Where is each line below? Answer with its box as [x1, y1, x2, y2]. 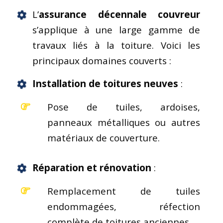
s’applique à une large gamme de [32, 23, 201, 36]
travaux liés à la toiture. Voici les [32, 38, 201, 52]
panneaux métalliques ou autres [47, 115, 201, 128]
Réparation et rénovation [32, 161, 151, 174]
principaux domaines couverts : [32, 54, 171, 67]
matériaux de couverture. [47, 131, 160, 144]
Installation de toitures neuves [32, 77, 178, 90]
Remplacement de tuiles [47, 184, 201, 197]
